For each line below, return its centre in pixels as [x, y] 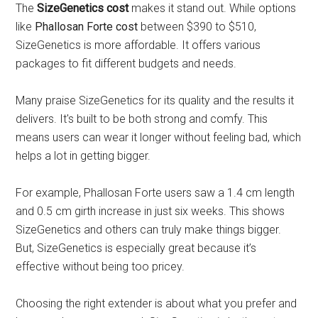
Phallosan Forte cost [87, 26]
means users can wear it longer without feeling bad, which [159, 137]
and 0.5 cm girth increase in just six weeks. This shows [150, 211]
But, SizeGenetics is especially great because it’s [136, 248]
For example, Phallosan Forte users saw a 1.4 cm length [155, 192]
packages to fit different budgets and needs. [126, 63]
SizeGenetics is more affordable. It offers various [138, 45]
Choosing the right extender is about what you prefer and [157, 303]
